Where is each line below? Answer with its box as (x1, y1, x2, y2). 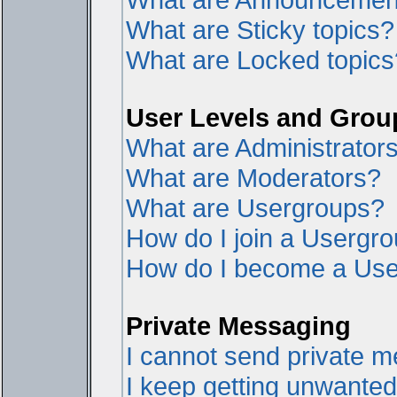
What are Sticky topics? (125, 15, 394, 44)
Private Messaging (125, 311, 351, 340)
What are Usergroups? (125, 193, 385, 222)
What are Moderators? (125, 163, 381, 192)
